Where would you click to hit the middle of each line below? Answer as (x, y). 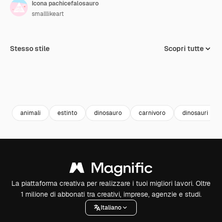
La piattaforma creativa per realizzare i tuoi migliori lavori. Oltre (111, 183)
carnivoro (152, 113)
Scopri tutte (184, 49)
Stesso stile (30, 49)
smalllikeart (48, 14)
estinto (67, 113)
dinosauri (195, 113)
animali (30, 113)
